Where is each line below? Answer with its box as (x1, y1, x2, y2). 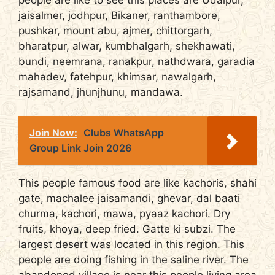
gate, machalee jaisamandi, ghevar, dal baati (18, 192, 240, 204)
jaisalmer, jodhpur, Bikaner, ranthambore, (18, 9, 220, 22)
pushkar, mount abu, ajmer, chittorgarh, (18, 25, 212, 37)
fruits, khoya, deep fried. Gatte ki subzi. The (18, 222, 236, 235)
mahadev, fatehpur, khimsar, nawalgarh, (18, 71, 216, 83)
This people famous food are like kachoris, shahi (18, 176, 257, 189)
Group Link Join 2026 (29, 141, 131, 154)
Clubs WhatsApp (83, 126, 164, 139)
